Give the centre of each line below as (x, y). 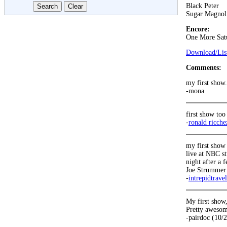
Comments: (204, 68)
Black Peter (202, 6)
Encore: (198, 29)
